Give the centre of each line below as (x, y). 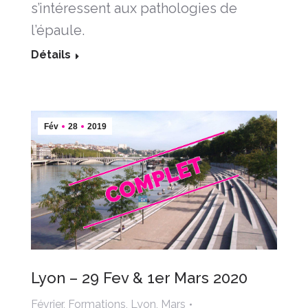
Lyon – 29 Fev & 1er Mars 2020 (139, 277)
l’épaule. (58, 31)
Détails (51, 55)
